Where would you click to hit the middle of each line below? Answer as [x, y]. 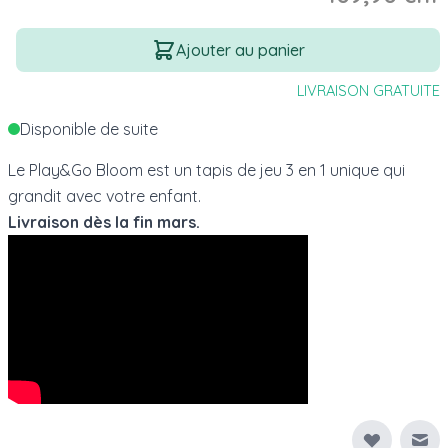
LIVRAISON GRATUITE [368, 90]
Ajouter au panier [240, 49]
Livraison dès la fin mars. [104, 221]
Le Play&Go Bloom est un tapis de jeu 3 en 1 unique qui [206, 169]
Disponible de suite [89, 128]
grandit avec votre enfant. [104, 195]
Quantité [39, 38]
